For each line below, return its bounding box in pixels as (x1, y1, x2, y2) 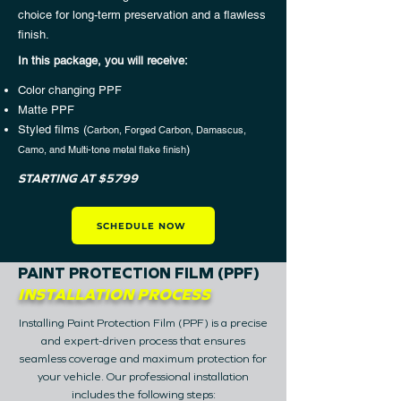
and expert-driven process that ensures (41, 334, 245, 348)
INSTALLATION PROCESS (18, 285, 210, 304)
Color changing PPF (18, 83, 122, 97)
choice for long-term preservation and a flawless (18, 8, 266, 21)
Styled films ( (18, 123, 87, 136)
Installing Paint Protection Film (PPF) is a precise (19, 316, 268, 330)
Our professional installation (107, 370, 249, 384)
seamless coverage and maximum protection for (20, 352, 267, 366)
